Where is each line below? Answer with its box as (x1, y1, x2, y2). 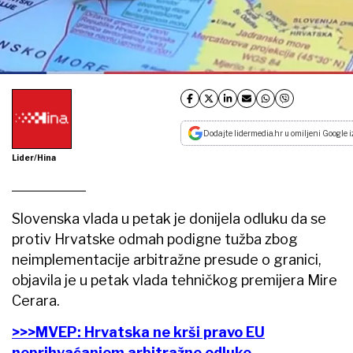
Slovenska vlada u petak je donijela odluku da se (12, 210, 326, 227)
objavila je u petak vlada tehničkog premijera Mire (12, 271, 337, 288)
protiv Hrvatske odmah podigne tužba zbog (12, 230, 298, 247)
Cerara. (12, 292, 60, 309)
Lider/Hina (12, 152, 56, 162)
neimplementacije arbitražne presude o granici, (12, 251, 321, 268)
